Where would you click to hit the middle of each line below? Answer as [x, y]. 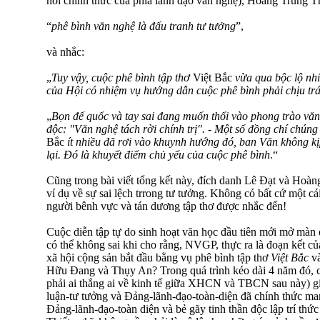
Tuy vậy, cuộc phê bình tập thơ [122, 78]
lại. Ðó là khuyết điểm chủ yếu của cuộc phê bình [158, 155]
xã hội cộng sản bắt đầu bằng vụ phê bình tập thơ [159, 258]
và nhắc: [65, 52]
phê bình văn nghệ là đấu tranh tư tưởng [144, 26]
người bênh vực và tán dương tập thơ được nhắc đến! [166, 206]
